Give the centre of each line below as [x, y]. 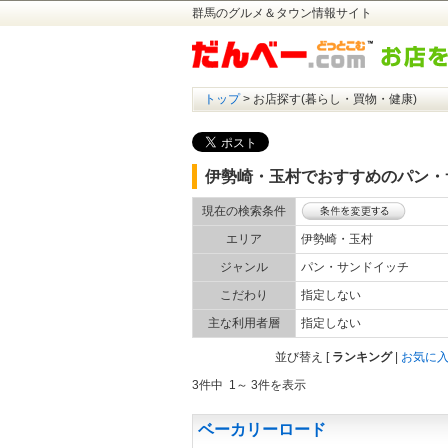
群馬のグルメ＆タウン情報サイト [282, 13]
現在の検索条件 [244, 211]
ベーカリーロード [262, 429]
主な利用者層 [244, 323]
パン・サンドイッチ [361, 267]
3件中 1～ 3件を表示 [249, 385]
